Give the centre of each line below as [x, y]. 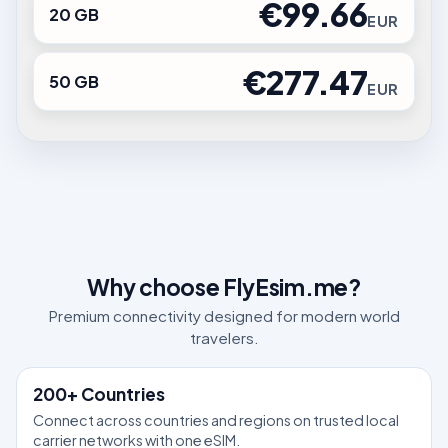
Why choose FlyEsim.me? [224, 286]
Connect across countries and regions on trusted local [216, 419]
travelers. [224, 338]
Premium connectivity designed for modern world [224, 316]
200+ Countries [99, 394]
